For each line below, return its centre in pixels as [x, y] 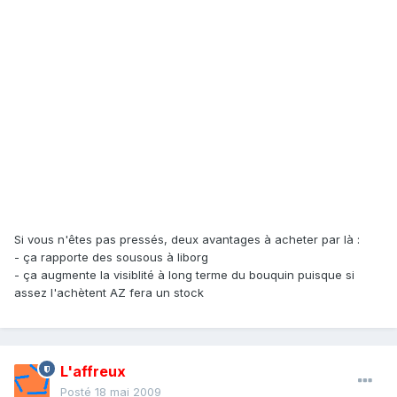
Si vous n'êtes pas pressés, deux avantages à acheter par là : [187, 240]
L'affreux [93, 372]
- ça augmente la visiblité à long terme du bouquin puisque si [184, 275]
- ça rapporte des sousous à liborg [111, 257]
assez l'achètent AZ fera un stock [109, 293]
